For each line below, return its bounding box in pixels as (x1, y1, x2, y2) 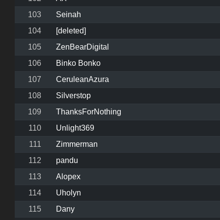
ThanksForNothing (56, 108, 121, 116)
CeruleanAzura (56, 75, 109, 84)
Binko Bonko (56, 59, 101, 68)
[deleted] (56, 27, 86, 35)
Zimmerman (56, 140, 98, 149)
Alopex (56, 172, 81, 181)
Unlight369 (56, 124, 94, 133)
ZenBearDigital (56, 43, 109, 52)
